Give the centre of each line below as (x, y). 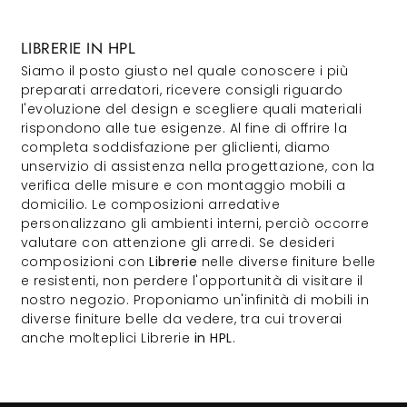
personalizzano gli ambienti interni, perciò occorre (194, 223)
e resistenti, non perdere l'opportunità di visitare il (192, 281)
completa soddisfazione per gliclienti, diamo (175, 147)
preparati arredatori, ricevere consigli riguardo (182, 90)
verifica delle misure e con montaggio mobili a (183, 185)
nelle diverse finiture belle (287, 262)
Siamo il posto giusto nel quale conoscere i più (184, 71)
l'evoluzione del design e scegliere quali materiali (191, 109)
